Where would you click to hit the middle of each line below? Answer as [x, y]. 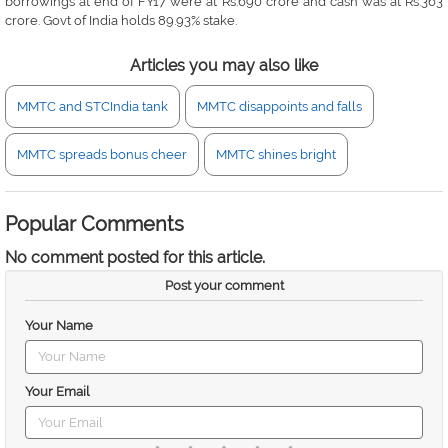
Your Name [59, 325]
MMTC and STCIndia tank [92, 106]
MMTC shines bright [276, 154]
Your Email [57, 391]
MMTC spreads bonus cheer [102, 154]
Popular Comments [94, 224]
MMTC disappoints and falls [279, 106]
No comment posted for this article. [135, 257]
